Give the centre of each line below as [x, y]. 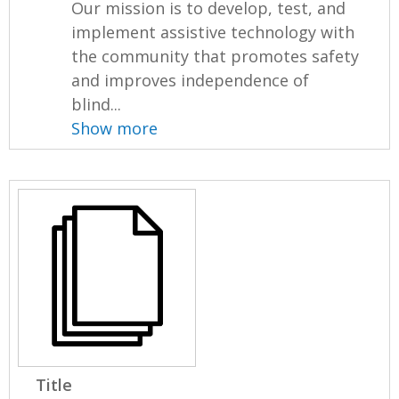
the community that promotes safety [216, 57]
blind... [97, 105]
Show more [115, 129]
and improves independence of [191, 81]
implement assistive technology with [213, 33]
